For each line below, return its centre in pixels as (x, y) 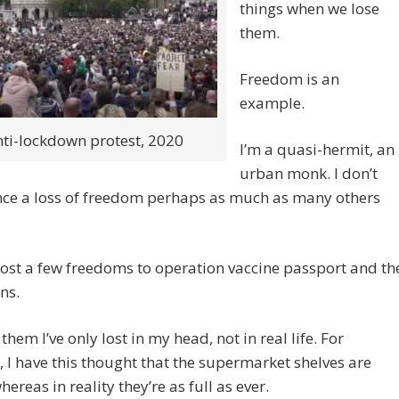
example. (272, 103)
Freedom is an (289, 79)
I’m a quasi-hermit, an (317, 150)
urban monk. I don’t (309, 174)
